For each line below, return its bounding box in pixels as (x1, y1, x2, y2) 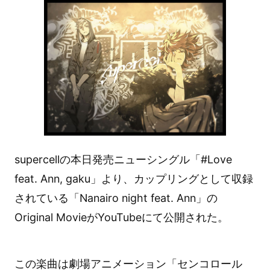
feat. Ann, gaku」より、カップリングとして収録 (14, 172, 253, 185)
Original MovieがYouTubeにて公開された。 (14, 210, 228, 224)
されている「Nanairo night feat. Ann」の (14, 191, 218, 204)
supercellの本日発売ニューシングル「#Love (14, 152, 232, 166)
